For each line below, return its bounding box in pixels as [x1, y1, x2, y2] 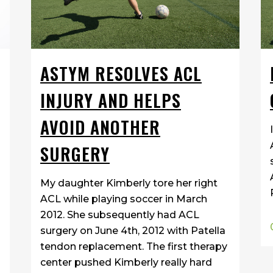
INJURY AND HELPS [40, 88, 181, 113]
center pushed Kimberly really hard [40, 257, 212, 269]
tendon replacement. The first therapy [40, 241, 227, 253]
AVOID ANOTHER [40, 115, 160, 140]
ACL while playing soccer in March [40, 193, 207, 205]
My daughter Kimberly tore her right [40, 177, 218, 190]
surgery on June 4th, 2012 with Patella [40, 225, 225, 237]
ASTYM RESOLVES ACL [40, 61, 202, 87]
